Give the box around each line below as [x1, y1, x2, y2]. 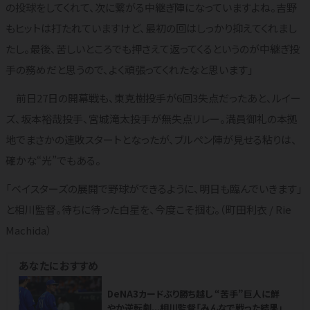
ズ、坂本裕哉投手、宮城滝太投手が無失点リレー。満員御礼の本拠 [6, 111, 298, 126]
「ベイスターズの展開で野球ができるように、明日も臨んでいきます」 [6, 181, 302, 196]
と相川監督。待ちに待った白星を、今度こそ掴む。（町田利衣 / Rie [6, 202, 291, 217]
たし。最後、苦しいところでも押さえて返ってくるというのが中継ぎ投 [6, 41, 300, 56]
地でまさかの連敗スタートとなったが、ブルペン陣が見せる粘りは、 [6, 131, 297, 147]
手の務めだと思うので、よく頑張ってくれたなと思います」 [6, 62, 253, 77]
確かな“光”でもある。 [6, 152, 101, 167]
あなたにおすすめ [19, 258, 98, 273]
